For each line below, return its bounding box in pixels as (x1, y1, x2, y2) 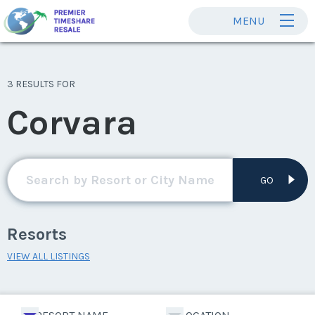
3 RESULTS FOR (7, 78, 75, 90)
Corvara (7, 102, 137, 143)
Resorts (7, 224, 67, 244)
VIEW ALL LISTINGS (7, 250, 90, 262)
